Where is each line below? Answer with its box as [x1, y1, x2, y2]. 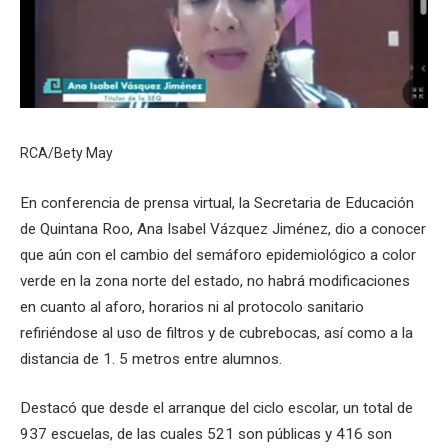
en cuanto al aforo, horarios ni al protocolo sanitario [20, 297, 364, 316]
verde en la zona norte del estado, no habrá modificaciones [20, 271, 410, 290]
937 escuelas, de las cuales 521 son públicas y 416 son [20, 425, 392, 444]
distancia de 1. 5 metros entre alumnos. [20, 349, 282, 368]
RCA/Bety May [20, 145, 113, 161]
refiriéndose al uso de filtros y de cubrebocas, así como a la [20, 323, 413, 342]
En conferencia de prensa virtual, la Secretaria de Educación [20, 193, 414, 212]
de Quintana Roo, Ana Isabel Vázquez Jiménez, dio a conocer [20, 219, 426, 238]
